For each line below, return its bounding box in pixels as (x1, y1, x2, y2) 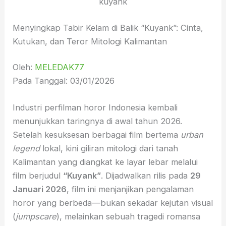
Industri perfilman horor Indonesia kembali (13, 102, 178, 113)
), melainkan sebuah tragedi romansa (56, 211, 201, 222)
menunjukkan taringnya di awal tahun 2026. (13, 116, 183, 127)
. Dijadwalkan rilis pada (101, 171, 191, 181)
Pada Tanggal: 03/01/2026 (13, 76, 115, 86)
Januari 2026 (13, 184, 67, 195)
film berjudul (13, 171, 64, 181)
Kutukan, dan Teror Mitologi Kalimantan (13, 36, 167, 46)
